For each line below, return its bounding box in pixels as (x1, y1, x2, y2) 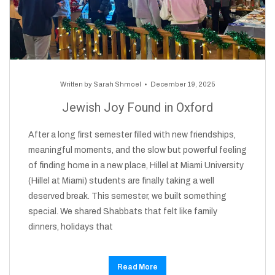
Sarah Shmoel (93, 80, 141, 88)
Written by (60, 80, 93, 88)
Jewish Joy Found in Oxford (62, 99, 213, 115)
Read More (117, 262, 158, 271)
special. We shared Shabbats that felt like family (28, 206, 217, 216)
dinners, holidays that (28, 222, 113, 231)
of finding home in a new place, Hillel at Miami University (28, 160, 244, 170)
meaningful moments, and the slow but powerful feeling (28, 145, 247, 155)
